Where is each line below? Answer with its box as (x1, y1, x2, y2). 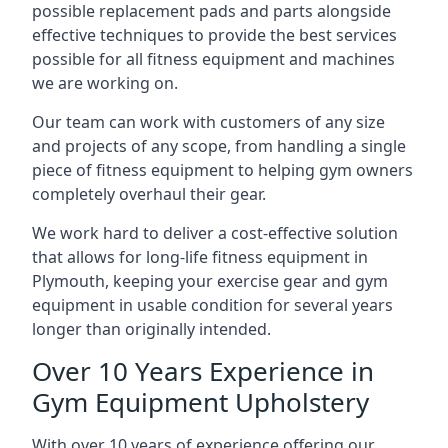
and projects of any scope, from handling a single (32, 135, 406, 157)
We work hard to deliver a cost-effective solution (32, 222, 398, 244)
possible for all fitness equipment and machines (32, 48, 395, 70)
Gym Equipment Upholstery (32, 384, 369, 420)
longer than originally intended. (32, 318, 271, 340)
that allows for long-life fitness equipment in (32, 246, 368, 268)
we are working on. (32, 72, 178, 94)
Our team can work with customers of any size (32, 111, 385, 133)
